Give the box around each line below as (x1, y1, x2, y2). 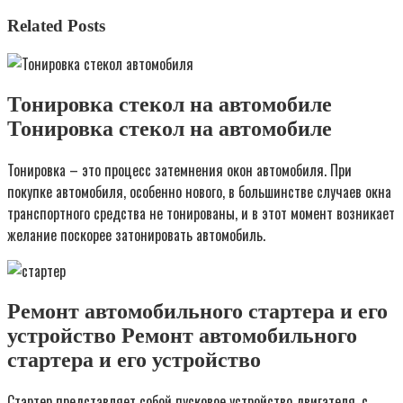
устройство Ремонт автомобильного (7, 323, 357, 347)
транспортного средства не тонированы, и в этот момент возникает (7, 201, 395, 224)
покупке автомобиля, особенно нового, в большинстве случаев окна (7, 180, 391, 202)
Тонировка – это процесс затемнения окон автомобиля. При (7, 158, 352, 181)
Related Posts (7, 16, 105, 36)
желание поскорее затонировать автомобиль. (7, 223, 265, 246)
